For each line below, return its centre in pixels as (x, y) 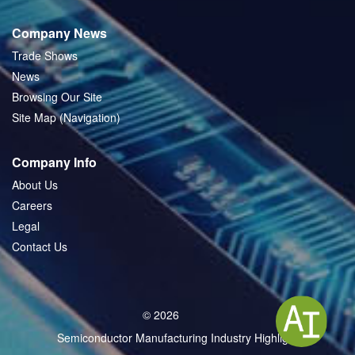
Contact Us (40, 246)
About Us (35, 185)
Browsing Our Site (57, 97)
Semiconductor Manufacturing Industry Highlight (177, 338)
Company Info (54, 162)
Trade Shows (45, 55)
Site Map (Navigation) (66, 117)
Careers (32, 205)
